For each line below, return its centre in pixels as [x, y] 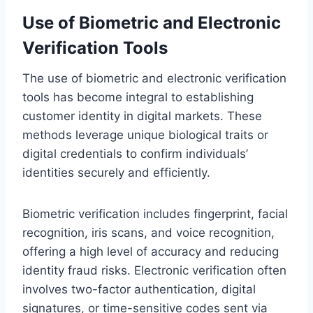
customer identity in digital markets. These [142, 116]
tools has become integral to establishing [138, 97]
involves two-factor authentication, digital [139, 289]
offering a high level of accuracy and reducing [151, 251]
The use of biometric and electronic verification [154, 78]
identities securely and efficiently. [116, 172]
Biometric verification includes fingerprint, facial [155, 213]
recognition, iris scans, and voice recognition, [148, 232]
